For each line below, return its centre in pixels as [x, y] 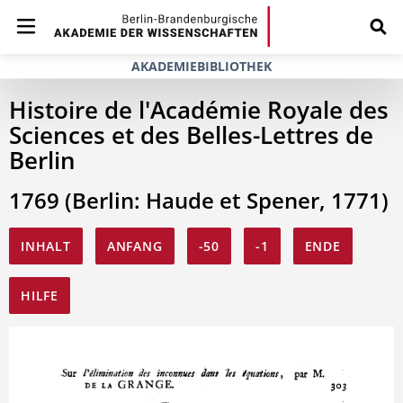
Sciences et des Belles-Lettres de [191, 135]
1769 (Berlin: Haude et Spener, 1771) [199, 200]
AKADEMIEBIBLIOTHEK [201, 66]
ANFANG [134, 246]
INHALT [46, 246]
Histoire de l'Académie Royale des [199, 110]
